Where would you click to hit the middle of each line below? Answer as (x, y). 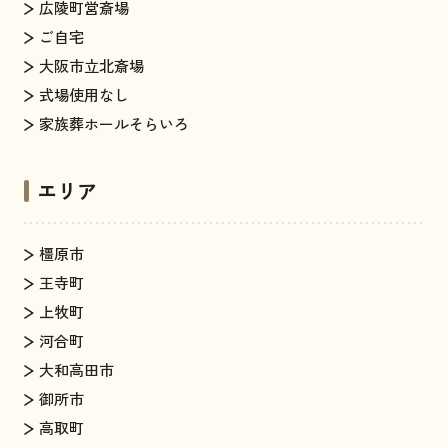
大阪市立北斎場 (91, 65)
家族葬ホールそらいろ (113, 123)
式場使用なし (83, 94)
